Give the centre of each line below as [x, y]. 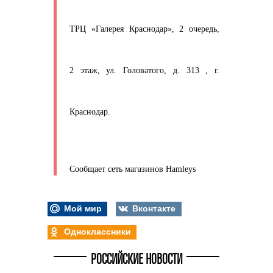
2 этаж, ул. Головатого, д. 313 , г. [144, 70]
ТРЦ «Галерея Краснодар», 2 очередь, [144, 29]
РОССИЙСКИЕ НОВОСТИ [136, 259]
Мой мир [81, 208]
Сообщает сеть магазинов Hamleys [133, 169]
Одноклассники [96, 231]
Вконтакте [153, 208]
